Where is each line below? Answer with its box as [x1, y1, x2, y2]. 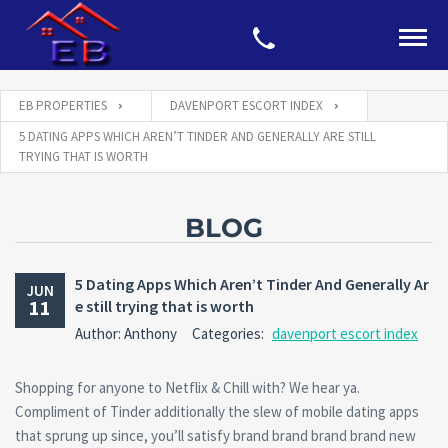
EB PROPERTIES [19, 97, 107, 114]
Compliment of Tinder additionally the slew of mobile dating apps [15, 402, 419, 421]
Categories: [192, 324, 267, 343]
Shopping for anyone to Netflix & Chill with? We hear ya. [15, 378, 360, 397]
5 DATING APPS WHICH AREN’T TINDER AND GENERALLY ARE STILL [19, 128, 376, 145]
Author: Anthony [75, 324, 177, 343]
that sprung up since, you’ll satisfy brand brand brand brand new [15, 426, 416, 445]
